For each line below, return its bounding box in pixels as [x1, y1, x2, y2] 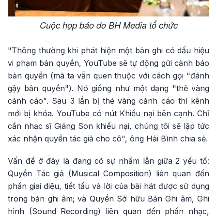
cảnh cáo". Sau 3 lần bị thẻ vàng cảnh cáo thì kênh [8, 95, 209, 106]
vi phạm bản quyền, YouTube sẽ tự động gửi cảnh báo [8, 58, 209, 68]
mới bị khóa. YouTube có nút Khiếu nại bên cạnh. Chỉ [8, 108, 209, 118]
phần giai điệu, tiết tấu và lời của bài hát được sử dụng [8, 181, 209, 191]
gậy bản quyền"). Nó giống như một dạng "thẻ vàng [8, 83, 209, 93]
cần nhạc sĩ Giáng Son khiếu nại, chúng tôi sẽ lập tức [8, 121, 209, 131]
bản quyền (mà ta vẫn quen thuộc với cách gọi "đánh [8, 70, 209, 80]
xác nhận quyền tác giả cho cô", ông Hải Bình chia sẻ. [8, 133, 208, 143]
